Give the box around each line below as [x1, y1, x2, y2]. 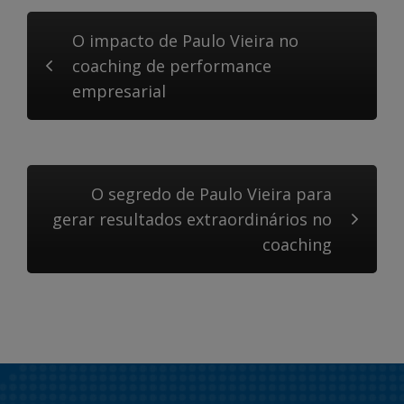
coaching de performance [72, 55, 271, 77]
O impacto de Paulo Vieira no [72, 30, 298, 51]
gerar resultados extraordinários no [52, 208, 332, 230]
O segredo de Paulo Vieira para [91, 183, 332, 205]
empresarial [72, 80, 166, 102]
